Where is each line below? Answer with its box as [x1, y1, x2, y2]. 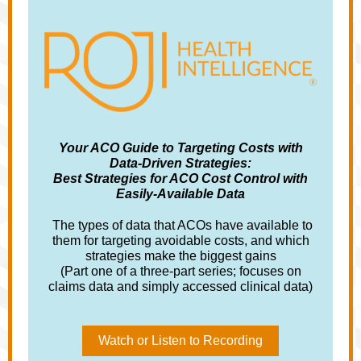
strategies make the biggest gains [85, 249, 276, 263]
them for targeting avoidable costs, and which [52, 234, 309, 247]
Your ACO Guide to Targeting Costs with [58, 141, 303, 155]
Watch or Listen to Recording [98, 334, 263, 347]
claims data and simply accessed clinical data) [48, 280, 313, 293]
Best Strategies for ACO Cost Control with [53, 172, 308, 185]
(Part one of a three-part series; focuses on [60, 264, 301, 278]
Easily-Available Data [116, 187, 245, 201]
